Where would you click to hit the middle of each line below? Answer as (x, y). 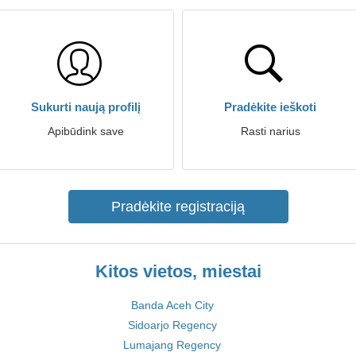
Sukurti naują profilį (86, 107)
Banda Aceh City (172, 305)
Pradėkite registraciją (178, 207)
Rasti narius (270, 131)
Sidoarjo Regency (172, 325)
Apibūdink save (86, 131)
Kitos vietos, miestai (178, 271)
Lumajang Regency (172, 345)
